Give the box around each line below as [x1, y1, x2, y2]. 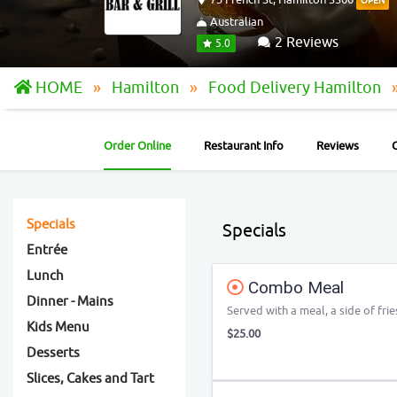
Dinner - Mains [27, 293, 113, 310]
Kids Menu [27, 319, 90, 336]
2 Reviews [271, 34, 339, 51]
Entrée [27, 242, 67, 259]
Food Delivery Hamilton [208, 78, 385, 97]
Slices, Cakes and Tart [27, 370, 154, 387]
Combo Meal [244, 277, 344, 298]
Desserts [27, 345, 80, 362]
